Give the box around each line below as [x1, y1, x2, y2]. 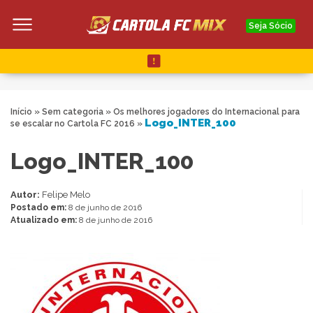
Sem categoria [42, 107, 103, 117]
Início [10, 107, 32, 117]
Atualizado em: [10, 215, 79, 226]
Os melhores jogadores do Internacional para [113, 107, 300, 117]
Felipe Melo [42, 189, 90, 201]
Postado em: [10, 203, 68, 213]
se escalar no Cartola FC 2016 [10, 119, 135, 129]
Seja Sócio [249, 20, 293, 31]
